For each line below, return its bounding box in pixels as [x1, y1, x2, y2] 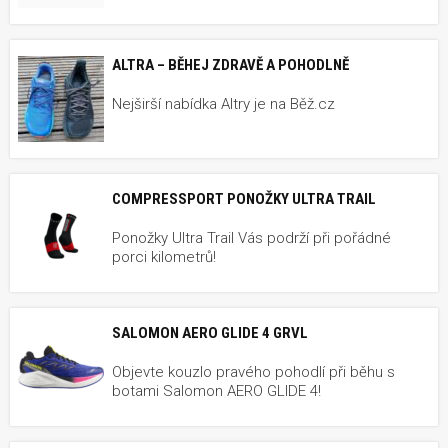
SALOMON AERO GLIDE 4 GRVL [112, 323, 308, 342]
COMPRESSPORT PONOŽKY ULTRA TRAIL [112, 189, 376, 208]
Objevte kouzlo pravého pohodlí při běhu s [112, 362, 395, 381]
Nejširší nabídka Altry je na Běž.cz [112, 94, 335, 113]
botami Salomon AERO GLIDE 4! [112, 381, 321, 400]
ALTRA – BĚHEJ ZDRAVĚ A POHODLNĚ [112, 55, 349, 74]
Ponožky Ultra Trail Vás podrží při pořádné [112, 228, 391, 247]
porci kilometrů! [112, 247, 216, 266]
